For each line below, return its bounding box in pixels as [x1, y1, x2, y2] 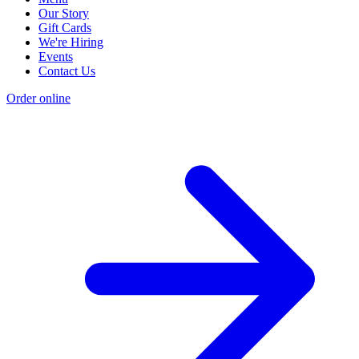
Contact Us [38, 64, 95, 79]
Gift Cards [38, 21, 91, 35]
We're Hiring [38, 35, 103, 50]
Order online [6, 91, 71, 106]
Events [38, 50, 73, 64]
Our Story [38, 6, 89, 21]
